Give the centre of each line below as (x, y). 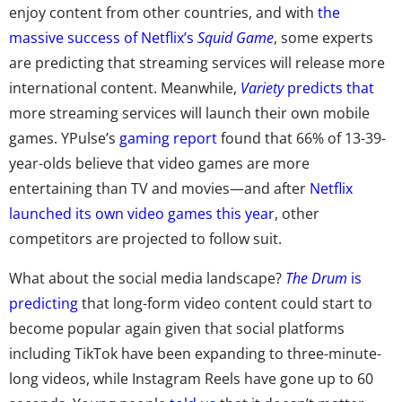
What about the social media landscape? (147, 278)
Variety (262, 87)
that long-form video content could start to (225, 303)
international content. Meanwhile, (125, 87)
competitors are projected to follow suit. (145, 238)
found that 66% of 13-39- (301, 138)
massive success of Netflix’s (103, 37)
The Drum (318, 278)
